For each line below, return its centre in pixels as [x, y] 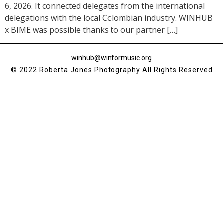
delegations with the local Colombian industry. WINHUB [109, 18]
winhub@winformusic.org [111, 58]
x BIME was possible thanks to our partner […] [91, 30]
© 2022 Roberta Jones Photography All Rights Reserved [111, 70]
